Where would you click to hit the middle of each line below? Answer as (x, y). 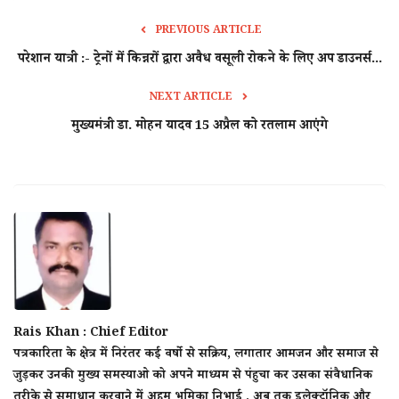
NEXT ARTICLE (191, 98)
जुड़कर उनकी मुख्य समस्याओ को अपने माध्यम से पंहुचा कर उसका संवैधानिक (193, 376)
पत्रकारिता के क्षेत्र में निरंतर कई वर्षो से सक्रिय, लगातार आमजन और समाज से (196, 355)
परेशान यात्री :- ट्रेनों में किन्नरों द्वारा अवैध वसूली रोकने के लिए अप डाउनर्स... (199, 60)
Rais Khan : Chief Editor (91, 334)
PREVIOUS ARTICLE (208, 31)
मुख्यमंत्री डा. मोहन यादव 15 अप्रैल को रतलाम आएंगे (199, 126)
